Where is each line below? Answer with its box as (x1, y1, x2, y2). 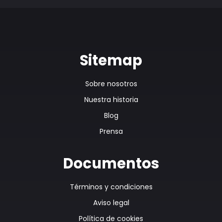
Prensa (99, 126, 123, 137)
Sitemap (80, 51, 142, 71)
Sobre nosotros (85, 79, 137, 89)
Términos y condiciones (69, 182, 153, 192)
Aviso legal (93, 198, 129, 208)
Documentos (63, 154, 159, 174)
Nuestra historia (84, 95, 138, 105)
